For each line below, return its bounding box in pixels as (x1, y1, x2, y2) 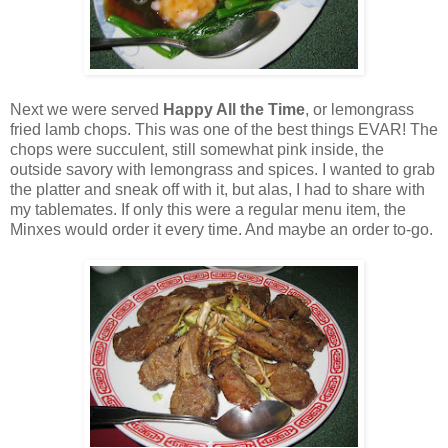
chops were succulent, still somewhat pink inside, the (10, 140, 384, 158)
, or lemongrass (305, 100, 414, 118)
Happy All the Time (163, 100, 305, 118)
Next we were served (10, 100, 163, 118)
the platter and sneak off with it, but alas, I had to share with (10, 180, 425, 198)
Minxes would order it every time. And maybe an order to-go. (10, 220, 433, 238)
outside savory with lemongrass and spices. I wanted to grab (10, 160, 435, 178)
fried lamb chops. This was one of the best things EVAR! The (10, 120, 438, 138)
